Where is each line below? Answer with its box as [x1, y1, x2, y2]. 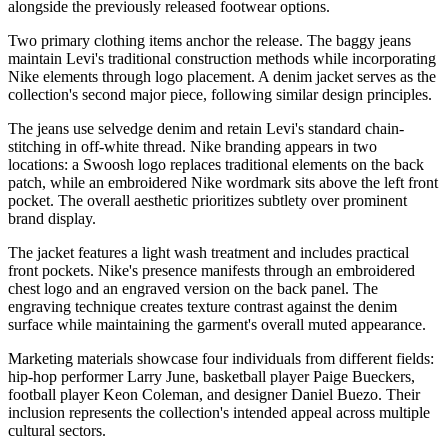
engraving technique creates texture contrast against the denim [8, 298, 397, 316]
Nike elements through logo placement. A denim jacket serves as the [8, 68, 436, 86]
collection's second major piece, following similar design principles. [8, 86, 432, 104]
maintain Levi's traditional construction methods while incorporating [8, 50, 436, 68]
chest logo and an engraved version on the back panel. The [8, 280, 378, 298]
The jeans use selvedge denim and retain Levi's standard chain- [8, 120, 404, 138]
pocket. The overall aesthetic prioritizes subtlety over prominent [8, 192, 407, 210]
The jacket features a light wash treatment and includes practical [8, 244, 409, 262]
